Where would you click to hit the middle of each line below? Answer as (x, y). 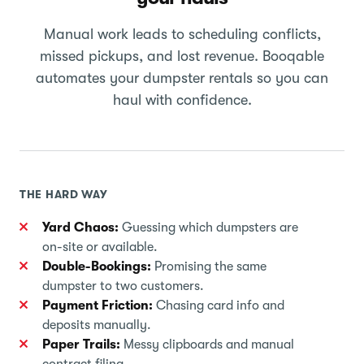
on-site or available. (100, 247)
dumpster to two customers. (123, 286)
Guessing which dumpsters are (208, 227)
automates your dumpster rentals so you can (182, 78)
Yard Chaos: (80, 227)
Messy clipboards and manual (207, 344)
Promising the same (209, 266)
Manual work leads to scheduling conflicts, (182, 34)
